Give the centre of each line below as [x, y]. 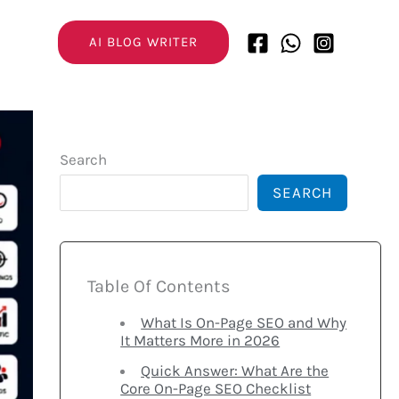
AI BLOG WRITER [143, 41]
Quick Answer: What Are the [235, 371]
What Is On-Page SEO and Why [244, 322]
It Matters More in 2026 [200, 340]
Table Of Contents [159, 286]
